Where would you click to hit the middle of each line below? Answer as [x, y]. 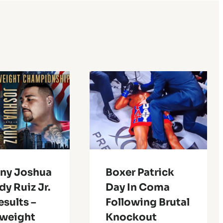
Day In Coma [137, 188]
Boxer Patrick [140, 173]
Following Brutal [147, 203]
